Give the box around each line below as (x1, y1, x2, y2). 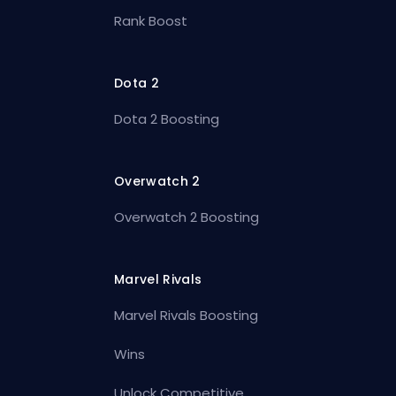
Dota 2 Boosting (114, 110, 220, 129)
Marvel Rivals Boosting (114, 306, 259, 325)
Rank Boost (114, 11, 188, 31)
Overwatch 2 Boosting (114, 208, 260, 227)
